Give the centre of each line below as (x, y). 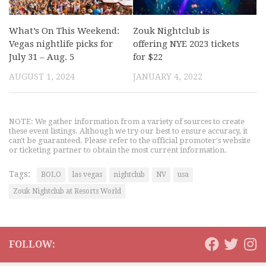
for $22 (148, 57)
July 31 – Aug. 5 (42, 57)
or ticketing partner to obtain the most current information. (118, 150)
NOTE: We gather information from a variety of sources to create (127, 121)
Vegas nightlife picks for (61, 44)
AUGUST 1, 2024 (42, 76)
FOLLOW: (32, 244)
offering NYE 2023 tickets (186, 44)
